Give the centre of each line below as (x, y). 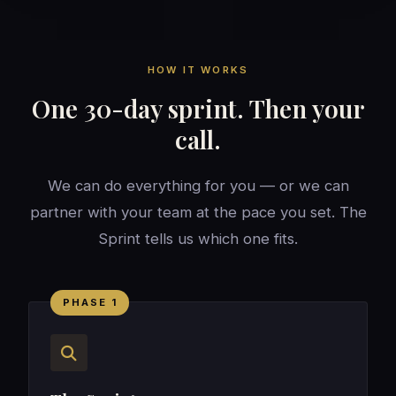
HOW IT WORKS (198, 70)
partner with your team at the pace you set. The (198, 213)
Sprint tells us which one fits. (198, 239)
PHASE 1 (90, 302)
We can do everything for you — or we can (198, 186)
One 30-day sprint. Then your (198, 109)
